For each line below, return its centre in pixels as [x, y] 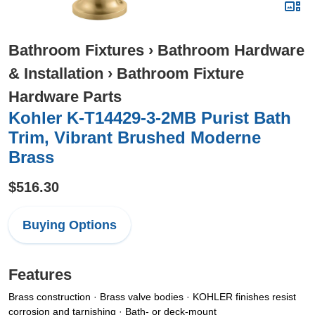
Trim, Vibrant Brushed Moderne [135, 137]
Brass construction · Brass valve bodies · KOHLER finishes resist [152, 297]
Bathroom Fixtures [76, 50]
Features [40, 275]
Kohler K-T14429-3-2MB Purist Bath [150, 118]
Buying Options [70, 225]
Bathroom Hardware [231, 50]
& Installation [56, 73]
